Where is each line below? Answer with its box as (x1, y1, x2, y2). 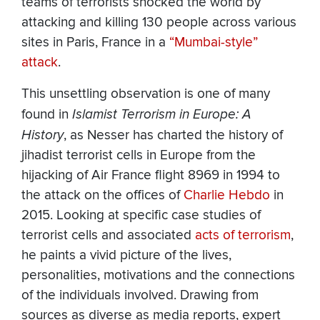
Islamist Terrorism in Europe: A (72, 106, 251, 123)
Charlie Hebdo (184, 187, 270, 204)
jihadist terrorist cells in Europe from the (21, 147, 256, 164)
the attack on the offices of (21, 187, 184, 204)
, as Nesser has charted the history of (64, 127, 283, 144)
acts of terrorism (195, 227, 291, 244)
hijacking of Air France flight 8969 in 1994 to (21, 167, 280, 184)
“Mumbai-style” (169, 34, 258, 51)
